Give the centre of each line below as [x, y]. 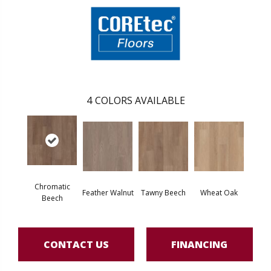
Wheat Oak [219, 192]
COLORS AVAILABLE [140, 101]
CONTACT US [76, 244]
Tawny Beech [163, 192]
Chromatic [52, 187]
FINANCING [200, 244]
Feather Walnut [108, 192]
